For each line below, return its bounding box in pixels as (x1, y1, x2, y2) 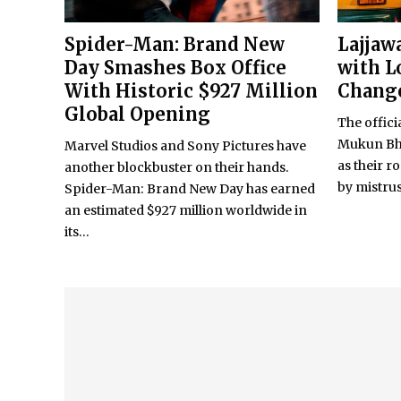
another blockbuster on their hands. (64, 159, 289, 176)
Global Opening (64, 103, 210, 126)
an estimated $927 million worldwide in (64, 202, 307, 219)
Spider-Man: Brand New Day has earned (64, 181, 315, 198)
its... (64, 224, 90, 241)
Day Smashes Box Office (64, 56, 286, 80)
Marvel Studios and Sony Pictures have (64, 138, 306, 155)
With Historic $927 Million (64, 80, 318, 103)
